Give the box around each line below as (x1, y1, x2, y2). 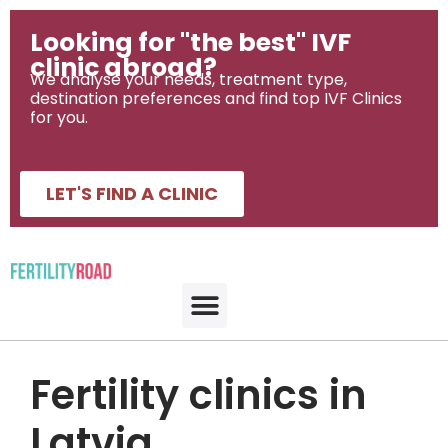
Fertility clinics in (30, 367, 367, 424)
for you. (30, 106, 88, 129)
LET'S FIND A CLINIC (46, 181, 218, 207)
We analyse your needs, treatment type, (30, 68, 347, 91)
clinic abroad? (30, 50, 217, 85)
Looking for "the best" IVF (30, 25, 351, 60)
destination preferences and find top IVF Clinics (30, 87, 402, 110)
